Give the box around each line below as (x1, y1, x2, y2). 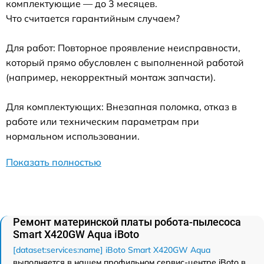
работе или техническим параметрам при (6, 115, 199, 128)
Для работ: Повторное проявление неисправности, (6, 42, 240, 54)
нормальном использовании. (6, 130, 140, 143)
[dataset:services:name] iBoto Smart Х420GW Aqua (13, 245, 210, 256)
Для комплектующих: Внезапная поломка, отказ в (6, 101, 237, 113)
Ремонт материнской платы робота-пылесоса (13, 216, 241, 229)
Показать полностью (6, 156, 101, 169)
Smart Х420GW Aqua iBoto (13, 228, 139, 241)
